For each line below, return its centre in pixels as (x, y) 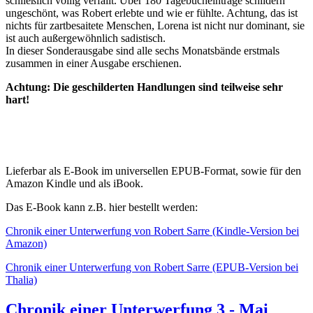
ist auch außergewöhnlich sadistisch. (86, 38)
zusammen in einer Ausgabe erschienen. (94, 64)
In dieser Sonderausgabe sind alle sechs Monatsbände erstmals (143, 51)
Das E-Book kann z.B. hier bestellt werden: (102, 208)
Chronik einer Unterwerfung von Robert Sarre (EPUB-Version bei (152, 268)
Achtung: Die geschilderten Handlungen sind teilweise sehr (144, 87)
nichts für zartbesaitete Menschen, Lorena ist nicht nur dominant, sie (155, 26)
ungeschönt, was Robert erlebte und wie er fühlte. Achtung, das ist (152, 13)
